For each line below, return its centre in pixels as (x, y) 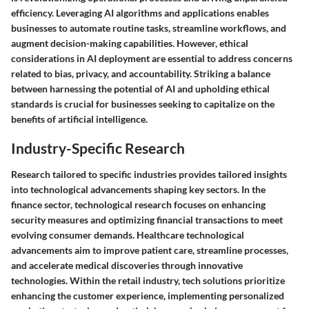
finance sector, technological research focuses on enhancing (138, 204)
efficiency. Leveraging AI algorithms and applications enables (140, 13)
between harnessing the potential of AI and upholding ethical (140, 89)
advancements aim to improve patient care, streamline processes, (150, 250)
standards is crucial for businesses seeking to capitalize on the (143, 104)
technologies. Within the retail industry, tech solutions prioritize (148, 280)
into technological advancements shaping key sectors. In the (138, 189)
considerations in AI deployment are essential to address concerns (152, 58)
